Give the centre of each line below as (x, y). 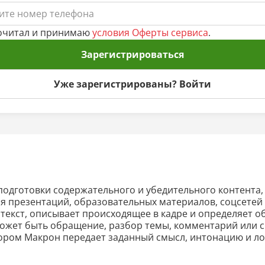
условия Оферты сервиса (150, 32)
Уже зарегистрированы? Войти (132, 84)
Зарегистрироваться (132, 54)
